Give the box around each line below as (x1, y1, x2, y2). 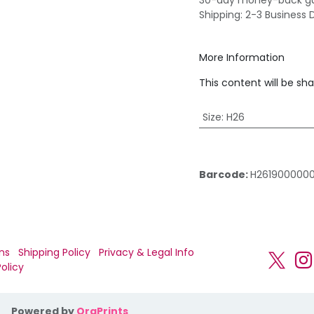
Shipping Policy (18, 245, 90, 259)
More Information (199, 50, 285, 64)
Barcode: (199, 168, 250, 182)
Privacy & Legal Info (99, 245, 194, 259)
